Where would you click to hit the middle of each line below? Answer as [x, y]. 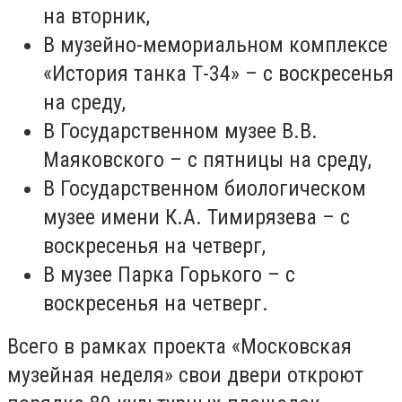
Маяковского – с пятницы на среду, [207, 160]
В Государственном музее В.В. [180, 131]
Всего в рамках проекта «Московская [179, 346]
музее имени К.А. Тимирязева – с [197, 217]
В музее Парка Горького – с [169, 275]
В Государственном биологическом [205, 188]
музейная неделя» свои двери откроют [185, 375]
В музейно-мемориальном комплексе [215, 45]
